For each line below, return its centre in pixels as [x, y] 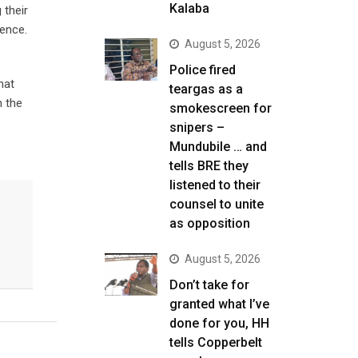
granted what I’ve [219, 304]
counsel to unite [217, 204]
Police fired [203, 70]
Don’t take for [209, 285]
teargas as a [206, 89]
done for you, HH [219, 323]
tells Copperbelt [216, 342]
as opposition [210, 223]
